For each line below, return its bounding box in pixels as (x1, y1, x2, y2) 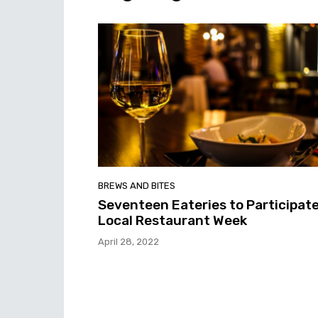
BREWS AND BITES (98, 180, 175, 191)
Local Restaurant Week (98, 212, 247, 229)
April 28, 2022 (98, 236, 159, 247)
